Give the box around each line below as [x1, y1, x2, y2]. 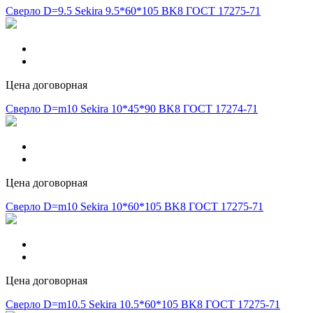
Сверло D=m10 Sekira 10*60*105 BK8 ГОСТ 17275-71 [6, 201, 263, 213]
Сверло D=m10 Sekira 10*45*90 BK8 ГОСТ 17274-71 [6, 103, 258, 115]
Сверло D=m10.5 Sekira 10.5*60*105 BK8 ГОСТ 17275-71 [6, 298, 280, 311]
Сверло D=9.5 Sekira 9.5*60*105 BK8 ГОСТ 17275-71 [6, 5, 261, 17]
